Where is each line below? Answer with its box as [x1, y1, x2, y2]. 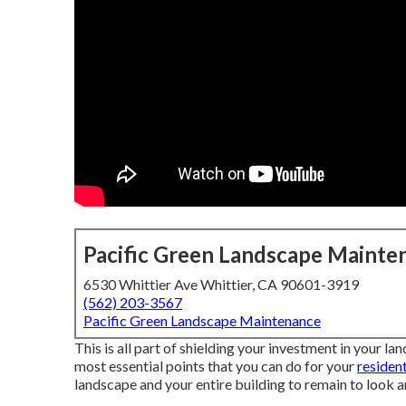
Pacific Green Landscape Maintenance [83, 312, 321, 329]
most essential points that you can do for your [74, 357, 357, 374]
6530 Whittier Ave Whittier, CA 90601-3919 [83, 275, 359, 293]
